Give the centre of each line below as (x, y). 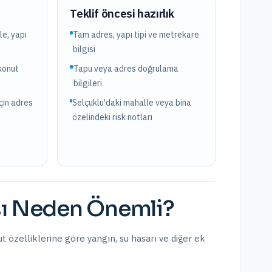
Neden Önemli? (90, 209)
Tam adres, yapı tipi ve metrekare (136, 35)
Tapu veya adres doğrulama (126, 69)
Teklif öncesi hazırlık (122, 13)
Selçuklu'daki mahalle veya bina (132, 103)
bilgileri (88, 83)
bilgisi (84, 49)
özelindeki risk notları (113, 117)
